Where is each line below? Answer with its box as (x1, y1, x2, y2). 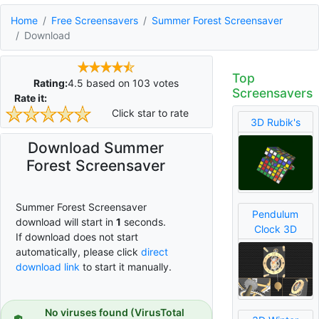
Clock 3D (253, 222, 297, 235)
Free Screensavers (51, 14, 138, 26)
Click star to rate (109, 106, 189, 119)
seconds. (123, 215, 168, 228)
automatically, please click (16, 245, 141, 258)
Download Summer (27, 138, 164, 157)
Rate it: (14, 91, 47, 104)
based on (83, 76, 133, 89)
